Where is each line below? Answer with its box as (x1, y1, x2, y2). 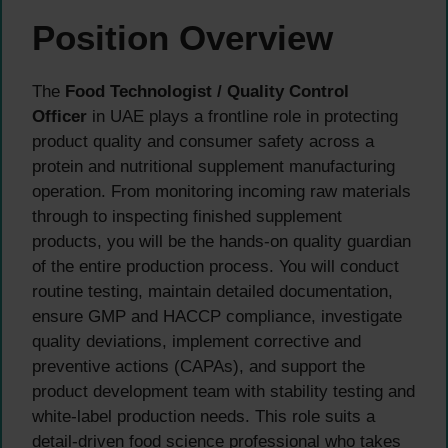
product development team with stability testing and (32, 382, 415, 402)
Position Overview (32, 18, 333, 58)
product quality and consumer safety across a (32, 132, 374, 152)
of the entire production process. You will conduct (32, 257, 399, 277)
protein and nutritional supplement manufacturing (32, 157, 395, 177)
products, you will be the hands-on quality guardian (32, 232, 411, 252)
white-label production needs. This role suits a (32, 407, 375, 427)
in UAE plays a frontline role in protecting (87, 107, 398, 127)
